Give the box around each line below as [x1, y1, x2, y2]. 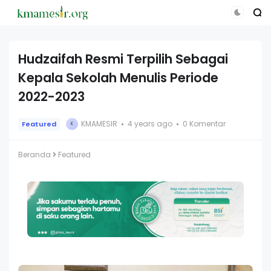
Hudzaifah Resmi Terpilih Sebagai [18, 50, 228, 68]
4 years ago [128, 119, 172, 129]
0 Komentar [183, 119, 226, 129]
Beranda [18, 149, 51, 160]
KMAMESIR [81, 119, 117, 129]
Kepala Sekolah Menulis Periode [18, 68, 218, 87]
